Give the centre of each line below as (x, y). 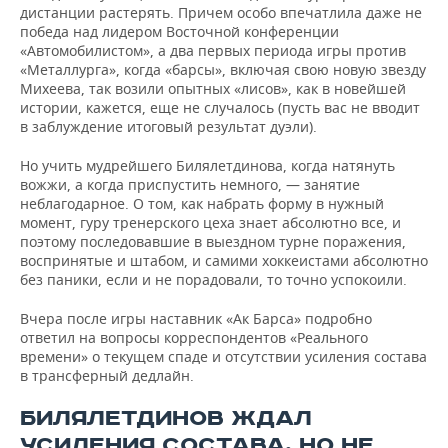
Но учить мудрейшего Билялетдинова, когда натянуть (207, 165)
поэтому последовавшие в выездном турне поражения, (213, 241)
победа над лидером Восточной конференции (179, 31)
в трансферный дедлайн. (107, 375)
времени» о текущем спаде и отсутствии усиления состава (223, 356)
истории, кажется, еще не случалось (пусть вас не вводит (220, 107)
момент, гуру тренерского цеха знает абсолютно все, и (210, 222)
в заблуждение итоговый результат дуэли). (168, 126)
